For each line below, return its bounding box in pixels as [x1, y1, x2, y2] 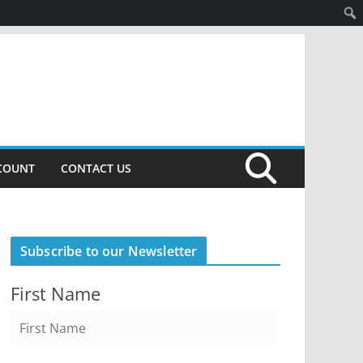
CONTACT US [61, 160, 131, 176]
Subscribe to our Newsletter [20, 242, 198, 260]
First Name [11, 281, 100, 306]
